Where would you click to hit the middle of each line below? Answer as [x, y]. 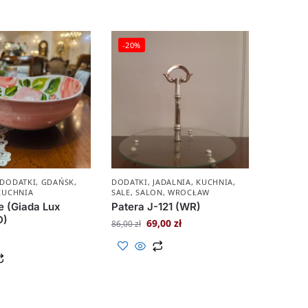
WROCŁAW [189, 192]
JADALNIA [172, 182]
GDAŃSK [57, 182]
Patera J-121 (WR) [156, 207]
